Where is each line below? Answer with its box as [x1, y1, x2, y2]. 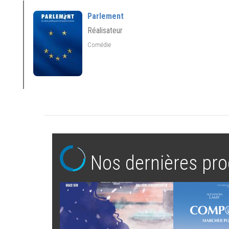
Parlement [87, 11, 124, 21]
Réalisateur [87, 26, 123, 36]
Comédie [87, 40, 112, 49]
